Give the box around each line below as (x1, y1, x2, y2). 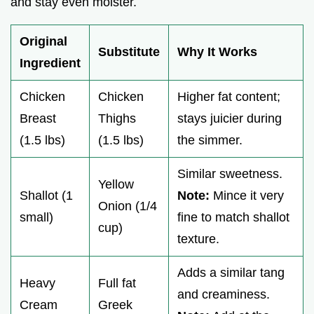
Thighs (98, 111, 136, 125)
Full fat (98, 275, 136, 290)
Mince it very (210, 188, 284, 203)
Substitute (98, 44, 160, 59)
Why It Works (177, 44, 257, 59)
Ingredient (20, 55, 81, 70)
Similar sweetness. (177, 166, 282, 181)
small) (20, 210, 53, 224)
